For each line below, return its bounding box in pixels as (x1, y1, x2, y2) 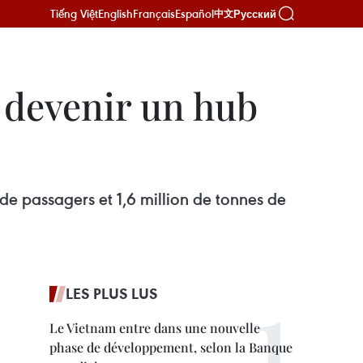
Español (175, 6, 214, 21)
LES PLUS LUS (66, 284, 158, 303)
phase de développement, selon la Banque (49, 339, 293, 356)
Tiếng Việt (50, 6, 98, 21)
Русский (233, 7, 276, 20)
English (98, 6, 133, 21)
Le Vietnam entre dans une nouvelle (49, 319, 260, 336)
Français (133, 6, 175, 21)
